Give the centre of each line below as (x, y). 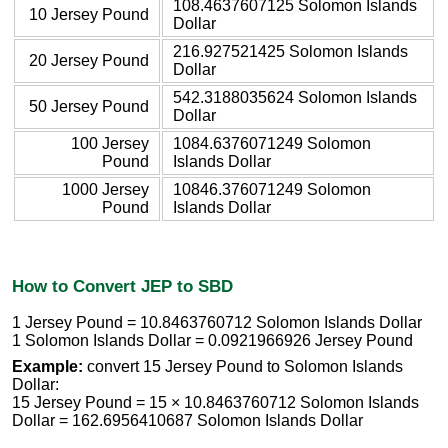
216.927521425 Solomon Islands (290, 51)
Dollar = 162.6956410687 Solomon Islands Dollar (187, 421)
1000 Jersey (105, 189)
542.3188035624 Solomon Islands (295, 97)
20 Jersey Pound (89, 60)
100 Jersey (110, 143)
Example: (47, 367)
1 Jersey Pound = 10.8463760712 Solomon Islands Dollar (217, 323)
